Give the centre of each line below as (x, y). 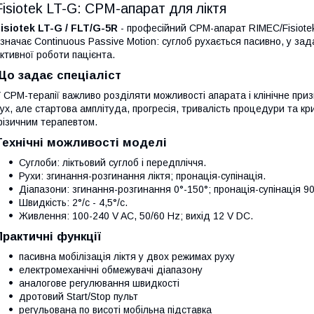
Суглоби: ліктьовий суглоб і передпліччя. (112, 163)
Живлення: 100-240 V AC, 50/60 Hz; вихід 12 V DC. (136, 216)
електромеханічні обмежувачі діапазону (111, 270)
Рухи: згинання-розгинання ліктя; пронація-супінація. (142, 176)
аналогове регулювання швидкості (99, 283)
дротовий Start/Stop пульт (78, 296)
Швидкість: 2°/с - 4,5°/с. (73, 203)
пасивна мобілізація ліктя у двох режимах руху (127, 257)
